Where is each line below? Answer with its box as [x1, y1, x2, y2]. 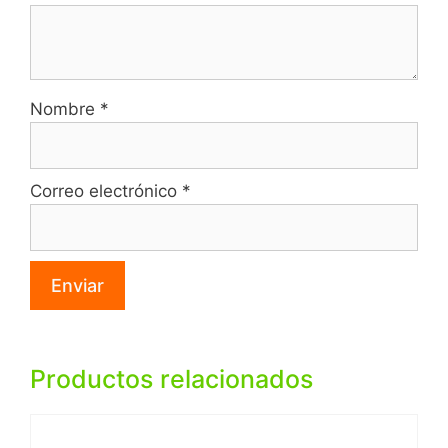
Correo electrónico [30, 180, 182, 201]
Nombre [30, 98, 100, 119]
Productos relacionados [30, 363, 313, 394]
